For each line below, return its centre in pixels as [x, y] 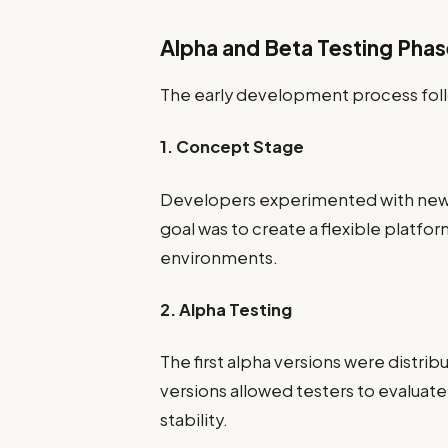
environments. [219, 257]
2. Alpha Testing [226, 309]
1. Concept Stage [232, 147]
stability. [194, 420]
